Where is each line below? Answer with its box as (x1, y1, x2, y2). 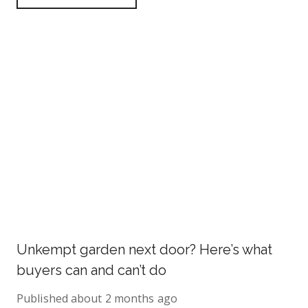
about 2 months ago (71, 291, 177, 306)
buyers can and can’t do (16, 262, 166, 278)
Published (16, 291, 68, 306)
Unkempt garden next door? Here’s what (16, 241, 272, 258)
